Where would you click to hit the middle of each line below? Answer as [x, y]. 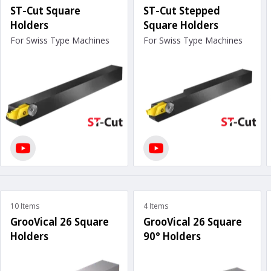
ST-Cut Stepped [182, 10]
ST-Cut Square [45, 10]
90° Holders [172, 236]
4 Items [156, 206]
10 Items [25, 206]
